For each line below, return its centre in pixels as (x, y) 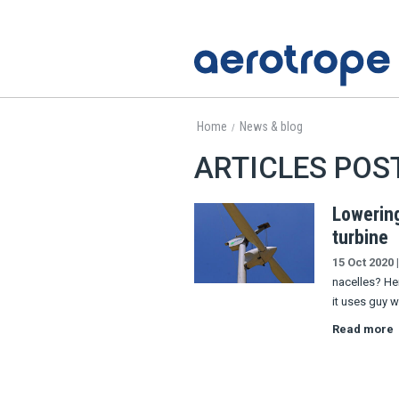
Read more (362, 329)
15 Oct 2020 (362, 262)
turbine (360, 237)
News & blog (271, 126)
